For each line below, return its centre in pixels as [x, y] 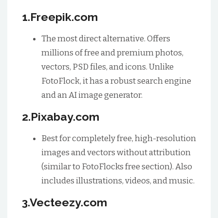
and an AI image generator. [92, 95]
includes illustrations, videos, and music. [118, 181]
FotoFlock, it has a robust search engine [116, 81]
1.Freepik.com [60, 17]
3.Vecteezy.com [64, 202]
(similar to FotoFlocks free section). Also [117, 167]
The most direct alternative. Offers [106, 39]
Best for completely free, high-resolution [119, 138]
